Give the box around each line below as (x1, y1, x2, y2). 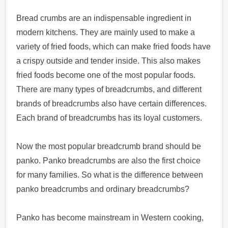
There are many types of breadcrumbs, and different (16, 84, 202, 94)
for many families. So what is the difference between (16, 170, 204, 179)
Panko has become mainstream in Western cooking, (16, 213, 204, 222)
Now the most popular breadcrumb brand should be (16, 141, 202, 151)
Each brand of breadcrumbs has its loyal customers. (16, 113, 203, 122)
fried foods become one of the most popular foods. (16, 70, 196, 79)
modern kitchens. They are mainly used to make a (16, 27, 195, 37)
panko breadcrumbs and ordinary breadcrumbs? (16, 184, 190, 193)
